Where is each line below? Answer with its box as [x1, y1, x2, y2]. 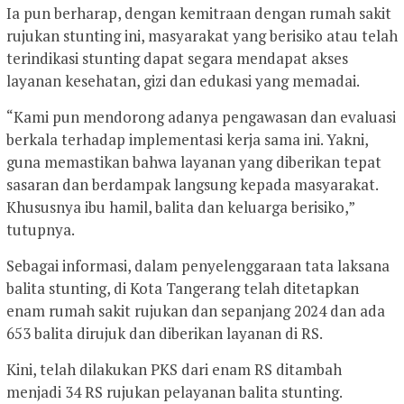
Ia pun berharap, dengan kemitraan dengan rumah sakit [6, 3, 391, 24]
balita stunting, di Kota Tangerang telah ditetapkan [6, 278, 359, 299]
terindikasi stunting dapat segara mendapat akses [6, 48, 348, 69]
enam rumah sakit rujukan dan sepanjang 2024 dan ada [6, 300, 385, 322]
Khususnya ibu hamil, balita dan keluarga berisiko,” [6, 197, 354, 218]
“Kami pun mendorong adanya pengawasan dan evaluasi [6, 106, 396, 128]
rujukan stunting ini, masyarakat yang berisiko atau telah [6, 25, 398, 47]
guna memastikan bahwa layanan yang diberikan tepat [6, 151, 381, 173]
